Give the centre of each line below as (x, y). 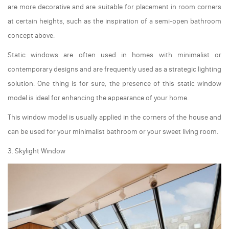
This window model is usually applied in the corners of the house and (114, 118)
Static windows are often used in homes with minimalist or (114, 55)
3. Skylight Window (37, 151)
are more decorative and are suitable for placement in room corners (114, 7)
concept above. (31, 36)
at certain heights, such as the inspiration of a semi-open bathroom (114, 21)
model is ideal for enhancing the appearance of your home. (98, 98)
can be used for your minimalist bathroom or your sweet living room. (113, 132)
